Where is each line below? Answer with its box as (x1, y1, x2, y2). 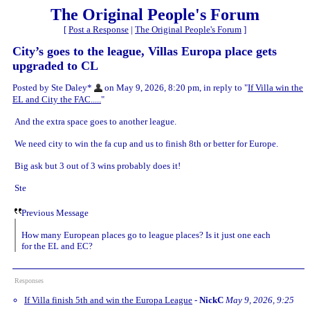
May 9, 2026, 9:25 (226, 294, 294, 305)
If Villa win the (248, 82, 303, 93)
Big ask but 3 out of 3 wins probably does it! (15, 160, 181, 171)
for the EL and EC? (21, 240, 93, 251)
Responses (15, 276, 44, 284)
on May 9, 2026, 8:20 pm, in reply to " (102, 82, 248, 93)
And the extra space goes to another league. (15, 116, 176, 127)
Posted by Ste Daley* (12, 82, 92, 93)
